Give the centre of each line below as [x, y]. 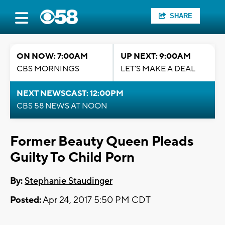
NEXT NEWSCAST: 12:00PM [70, 93]
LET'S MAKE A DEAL [158, 69]
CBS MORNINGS [48, 69]
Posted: [26, 200]
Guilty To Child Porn [72, 157]
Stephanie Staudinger [69, 181]
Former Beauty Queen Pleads [102, 141]
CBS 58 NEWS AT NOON [62, 106]
